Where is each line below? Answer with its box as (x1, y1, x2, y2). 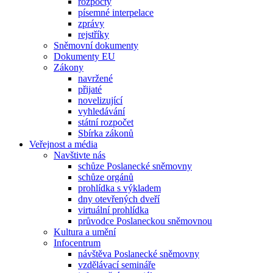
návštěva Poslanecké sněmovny (78, 248, 199, 259)
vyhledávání (78, 105, 125, 116)
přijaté (78, 83, 102, 94)
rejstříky (78, 29, 109, 40)
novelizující (78, 94, 122, 105)
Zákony (54, 62, 83, 73)
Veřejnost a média (29, 138, 97, 149)
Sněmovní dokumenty (54, 40, 138, 51)
